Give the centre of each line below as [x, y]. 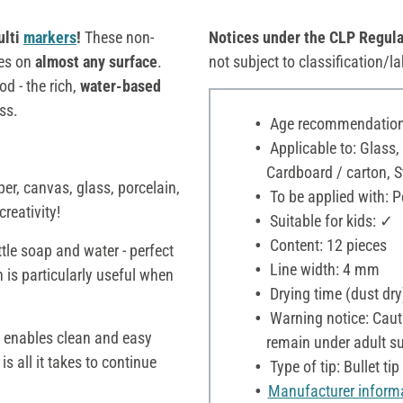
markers [50, 37]
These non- [119, 37]
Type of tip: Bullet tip [332, 366]
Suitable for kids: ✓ [329, 220]
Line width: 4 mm [322, 269]
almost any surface [96, 61]
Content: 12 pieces [326, 245]
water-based [119, 85]
